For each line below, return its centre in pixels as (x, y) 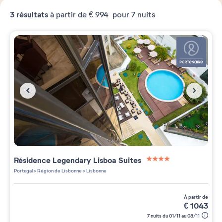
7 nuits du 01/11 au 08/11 (173, 216)
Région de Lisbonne (59, 170)
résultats (31, 15)
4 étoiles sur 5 (171, 168)
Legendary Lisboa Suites (98, 160)
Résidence (33, 160)
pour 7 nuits (133, 15)
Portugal (23, 170)
